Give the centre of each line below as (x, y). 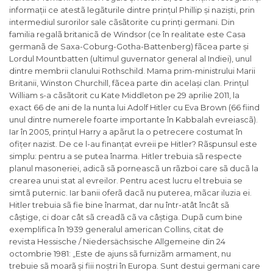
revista (23, 242)
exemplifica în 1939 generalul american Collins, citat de (116, 229)
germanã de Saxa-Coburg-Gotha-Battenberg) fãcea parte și (129, 47)
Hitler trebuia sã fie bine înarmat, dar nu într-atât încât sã (119, 205)
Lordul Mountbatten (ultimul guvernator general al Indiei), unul (130, 59)
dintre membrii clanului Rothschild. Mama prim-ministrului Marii (132, 71)
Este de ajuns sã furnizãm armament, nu (153, 254)
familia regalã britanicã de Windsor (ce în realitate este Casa (127, 34)
